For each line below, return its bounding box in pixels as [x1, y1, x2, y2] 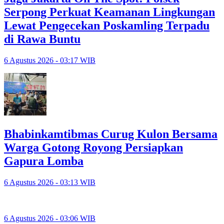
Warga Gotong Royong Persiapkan [4, 141, 183, 154]
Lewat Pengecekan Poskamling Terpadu [4, 19, 209, 32]
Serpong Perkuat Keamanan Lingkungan [4, 5, 215, 19]
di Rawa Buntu [4, 32, 80, 46]
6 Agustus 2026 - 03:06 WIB [4, 214, 95, 223]
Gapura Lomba [4, 154, 83, 168]
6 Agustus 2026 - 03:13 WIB [4, 178, 95, 187]
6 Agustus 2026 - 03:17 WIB [4, 56, 95, 65]
